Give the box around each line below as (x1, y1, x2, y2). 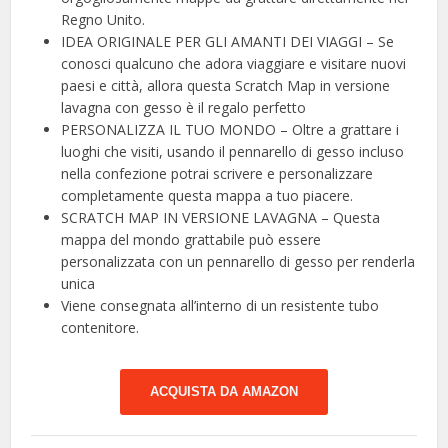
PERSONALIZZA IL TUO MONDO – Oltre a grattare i (61, 119, 400, 139)
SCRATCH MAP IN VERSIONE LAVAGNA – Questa (61, 207, 381, 227)
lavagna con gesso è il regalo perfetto (61, 97, 307, 117)
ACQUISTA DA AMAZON (150, 383, 298, 399)
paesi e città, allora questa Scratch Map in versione (61, 75, 391, 95)
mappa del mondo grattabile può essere (61, 229, 322, 249)
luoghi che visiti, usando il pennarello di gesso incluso (61, 141, 405, 161)
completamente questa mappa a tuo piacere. (61, 185, 354, 205)
